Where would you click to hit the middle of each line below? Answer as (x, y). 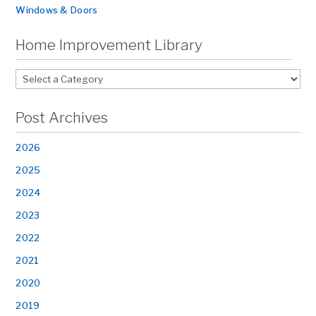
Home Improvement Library (109, 45)
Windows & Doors (57, 10)
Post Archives (62, 117)
